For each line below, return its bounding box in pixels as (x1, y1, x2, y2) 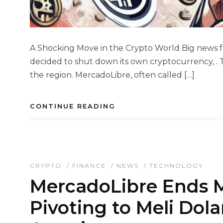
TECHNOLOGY (149, 162, 203, 170)
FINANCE (72, 162, 106, 170)
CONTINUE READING (30, 102, 115, 111)
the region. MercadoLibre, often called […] (30, 70, 195, 80)
